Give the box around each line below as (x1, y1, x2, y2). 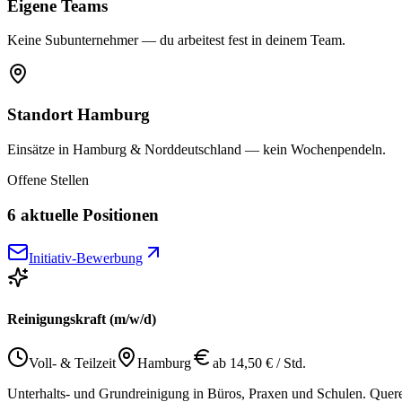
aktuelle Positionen (16, 205, 159, 224)
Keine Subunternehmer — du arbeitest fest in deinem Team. (7, 32, 345, 48)
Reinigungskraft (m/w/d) (7, 310, 156, 327)
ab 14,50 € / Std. (213, 354, 306, 371)
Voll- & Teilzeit (29, 354, 116, 371)
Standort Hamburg (7, 105, 150, 125)
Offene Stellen (7, 171, 89, 188)
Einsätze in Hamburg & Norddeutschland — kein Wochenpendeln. (7, 141, 386, 157)
